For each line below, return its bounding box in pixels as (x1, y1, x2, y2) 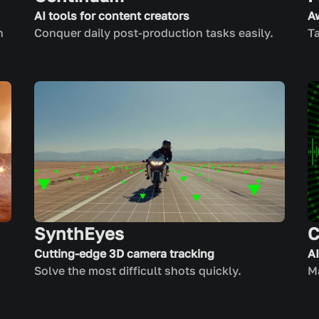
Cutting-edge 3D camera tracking (34, 246, 214, 261)
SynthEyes (34, 223, 124, 244)
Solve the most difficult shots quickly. (34, 263, 241, 278)
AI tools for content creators (34, 9, 189, 23)
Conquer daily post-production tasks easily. (34, 26, 273, 40)
